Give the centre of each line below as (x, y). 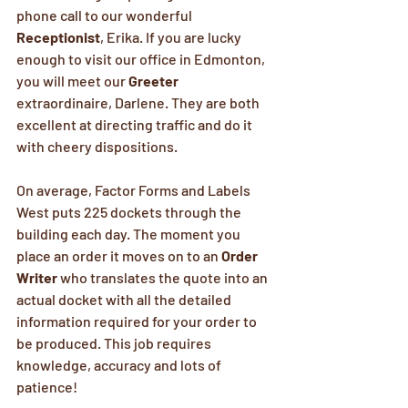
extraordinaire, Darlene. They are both (139, 102)
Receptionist (58, 37)
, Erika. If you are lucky (172, 37)
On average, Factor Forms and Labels (135, 190)
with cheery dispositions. (97, 146)
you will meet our (72, 81)
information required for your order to (138, 321)
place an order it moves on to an (119, 255)
